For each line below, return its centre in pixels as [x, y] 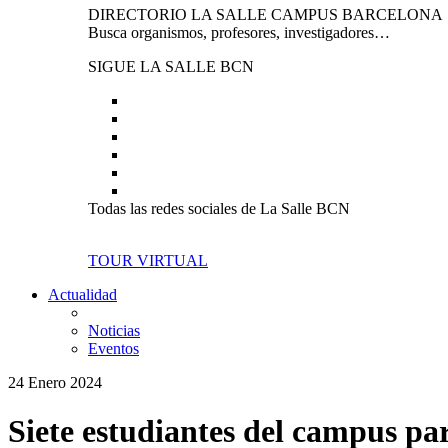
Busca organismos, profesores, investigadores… [239, 32]
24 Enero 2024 [55, 382]
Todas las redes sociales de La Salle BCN [219, 208]
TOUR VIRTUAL [148, 260]
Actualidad [82, 294]
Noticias [114, 330]
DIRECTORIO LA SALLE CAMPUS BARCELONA [265, 14]
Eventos [113, 348]
